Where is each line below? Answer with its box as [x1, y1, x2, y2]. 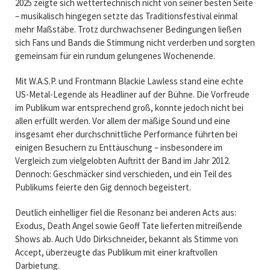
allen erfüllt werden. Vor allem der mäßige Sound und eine [14, 115, 230, 127]
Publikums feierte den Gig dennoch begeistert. [14, 181, 191, 193]
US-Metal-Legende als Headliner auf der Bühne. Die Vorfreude [14, 88, 250, 100]
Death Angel [46, 219, 93, 231]
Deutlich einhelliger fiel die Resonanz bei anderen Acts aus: [14, 206, 236, 218]
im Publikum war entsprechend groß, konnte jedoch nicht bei [14, 101, 243, 113]
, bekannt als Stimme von [144, 233, 238, 245]
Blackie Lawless [118, 75, 178, 87]
